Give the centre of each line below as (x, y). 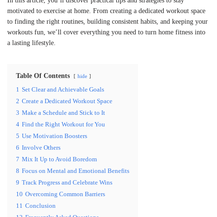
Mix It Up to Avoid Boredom (59, 159)
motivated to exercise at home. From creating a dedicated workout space (106, 11)
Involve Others (41, 147)
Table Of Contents (43, 76)
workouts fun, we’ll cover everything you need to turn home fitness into (106, 32)
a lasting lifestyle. (31, 43)
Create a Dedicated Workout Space (67, 101)
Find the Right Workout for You (63, 124)
